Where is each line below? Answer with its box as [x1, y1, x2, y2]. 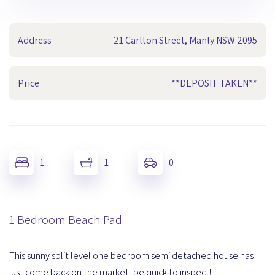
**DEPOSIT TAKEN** [171, 76, 257, 90]
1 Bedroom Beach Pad [9, 211, 122, 228]
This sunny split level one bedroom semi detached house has [9, 249, 254, 262]
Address [18, 33, 52, 47]
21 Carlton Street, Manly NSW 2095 [114, 33, 257, 47]
